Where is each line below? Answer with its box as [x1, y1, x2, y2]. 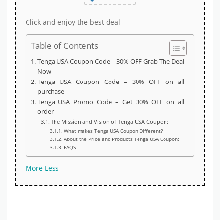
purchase [37, 87, 64, 96]
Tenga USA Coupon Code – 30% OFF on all [37, 78, 184, 86]
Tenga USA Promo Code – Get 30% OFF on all [37, 98, 184, 107]
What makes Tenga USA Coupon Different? [63, 127, 163, 135]
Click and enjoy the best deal [26, 18, 120, 27]
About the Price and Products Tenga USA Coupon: [63, 136, 179, 143]
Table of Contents [31, 40, 98, 52]
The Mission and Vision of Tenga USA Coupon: [51, 118, 169, 126]
